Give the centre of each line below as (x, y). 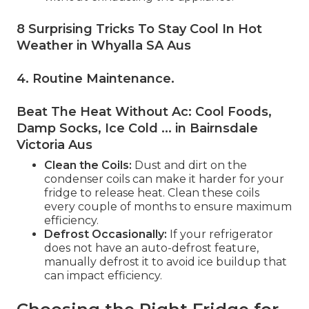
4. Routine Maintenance (94, 78)
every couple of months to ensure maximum (168, 206)
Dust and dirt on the (189, 165)
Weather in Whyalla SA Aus (104, 45)
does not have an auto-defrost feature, (151, 248)
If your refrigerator (220, 234)
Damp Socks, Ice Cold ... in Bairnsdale (137, 128)
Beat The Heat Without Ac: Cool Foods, (144, 111)
